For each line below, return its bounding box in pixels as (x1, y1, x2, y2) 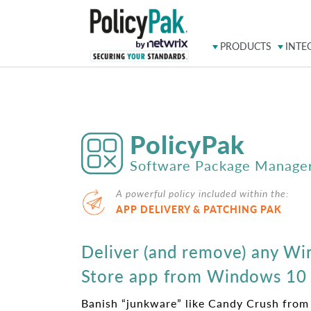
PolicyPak (130, 128, 245, 160)
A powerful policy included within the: (116, 187, 289, 199)
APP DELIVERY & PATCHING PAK (116, 203, 282, 215)
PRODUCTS (220, 40, 271, 52)
